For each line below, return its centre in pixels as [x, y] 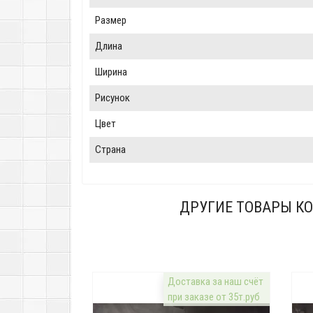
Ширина [111, 72]
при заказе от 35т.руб [214, 297]
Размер [111, 21]
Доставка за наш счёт [216, 282]
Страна [110, 150]
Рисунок [112, 98]
